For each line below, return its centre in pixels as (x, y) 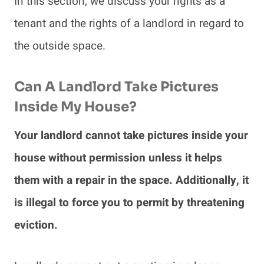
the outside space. (61, 46)
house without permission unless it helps (118, 158)
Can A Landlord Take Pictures (116, 87)
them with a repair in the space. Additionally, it (131, 180)
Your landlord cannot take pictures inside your (131, 135)
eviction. (37, 225)
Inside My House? (75, 107)
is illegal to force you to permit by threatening (129, 202)
